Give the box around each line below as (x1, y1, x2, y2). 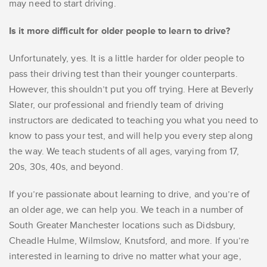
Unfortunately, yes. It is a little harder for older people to (9, 52, 245, 65)
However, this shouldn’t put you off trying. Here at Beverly (9, 83, 253, 96)
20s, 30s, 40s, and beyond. (9, 161, 128, 173)
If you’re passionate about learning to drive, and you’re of (9, 188, 250, 201)
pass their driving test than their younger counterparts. (9, 68, 238, 80)
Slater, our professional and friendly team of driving (9, 99, 224, 111)
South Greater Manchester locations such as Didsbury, (9, 219, 236, 232)
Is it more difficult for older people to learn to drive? (9, 25, 232, 38)
